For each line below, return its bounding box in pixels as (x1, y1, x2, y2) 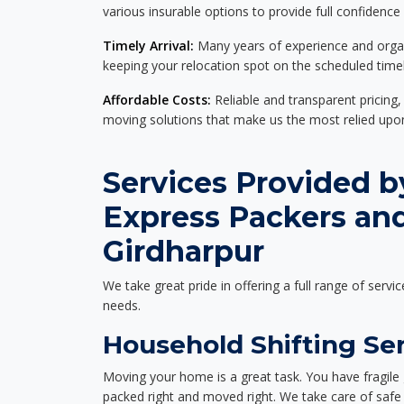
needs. (103, 297, 141, 314)
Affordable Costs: (103, 91, 211, 108)
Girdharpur (103, 234, 264, 269)
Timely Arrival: (103, 37, 194, 54)
